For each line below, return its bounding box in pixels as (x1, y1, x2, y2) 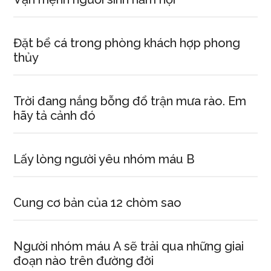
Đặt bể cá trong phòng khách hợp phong (13, 36, 241, 50)
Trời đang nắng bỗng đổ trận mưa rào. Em (13, 94, 247, 108)
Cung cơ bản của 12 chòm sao (13, 195, 182, 210)
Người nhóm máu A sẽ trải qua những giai (13, 239, 244, 253)
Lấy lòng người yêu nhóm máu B (13, 152, 195, 166)
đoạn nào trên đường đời (13, 253, 154, 268)
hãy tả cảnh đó (13, 108, 96, 123)
